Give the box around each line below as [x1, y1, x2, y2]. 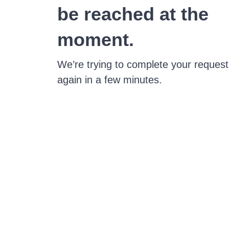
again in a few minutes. [57, 74, 162, 85]
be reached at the [57, 4, 209, 25]
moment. [57, 29, 134, 50]
